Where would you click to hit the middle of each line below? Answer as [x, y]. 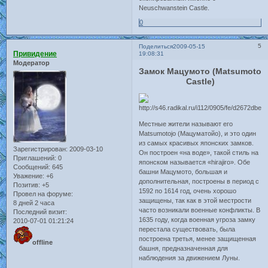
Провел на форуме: [43, 194]
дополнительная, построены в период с [199, 181]
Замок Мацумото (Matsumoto [200, 71]
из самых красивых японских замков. [197, 143]
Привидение [35, 54]
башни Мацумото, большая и [183, 171]
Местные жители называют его [186, 124]
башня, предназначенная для [184, 248]
